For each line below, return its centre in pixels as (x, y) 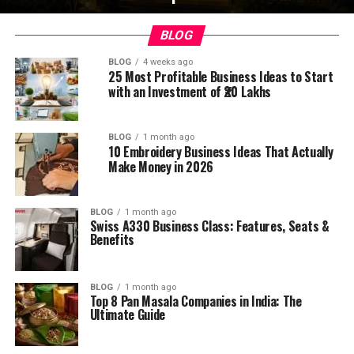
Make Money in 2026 (161, 167)
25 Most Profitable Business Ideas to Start (220, 77)
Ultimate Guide (128, 314)
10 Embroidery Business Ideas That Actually (220, 152)
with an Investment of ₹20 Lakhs (189, 92)
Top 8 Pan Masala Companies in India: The (196, 301)
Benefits (112, 239)
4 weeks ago (168, 62)
